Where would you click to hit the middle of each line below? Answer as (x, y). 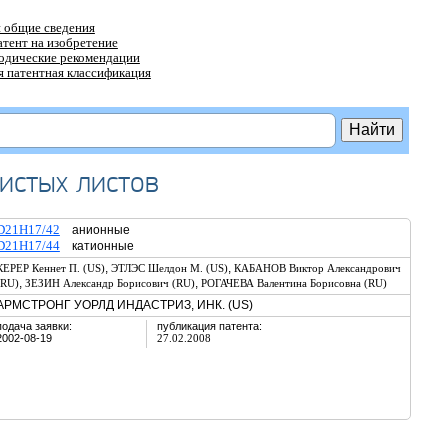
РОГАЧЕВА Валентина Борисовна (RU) (293, 283)
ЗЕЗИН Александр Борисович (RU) (109, 283)
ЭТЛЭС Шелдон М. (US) (169, 268)
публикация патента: (209, 326)
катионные (96, 246)
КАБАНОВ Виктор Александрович (317, 268)
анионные (94, 230)
